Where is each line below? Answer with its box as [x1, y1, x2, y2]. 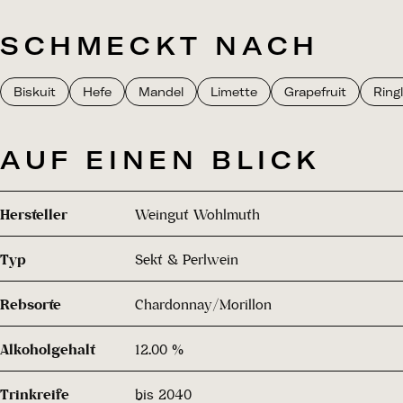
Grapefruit [284, 85, 346, 99]
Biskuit [13, 85, 56, 99]
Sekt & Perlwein [135, 249, 238, 268]
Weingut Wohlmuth [135, 204, 260, 223]
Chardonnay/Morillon [135, 294, 272, 313]
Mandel [139, 85, 184, 99]
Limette [210, 85, 257, 99]
